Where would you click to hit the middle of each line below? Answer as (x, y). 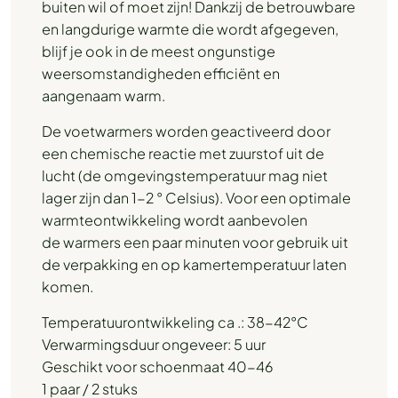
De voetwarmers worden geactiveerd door (186, 131)
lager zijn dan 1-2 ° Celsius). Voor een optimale (196, 198)
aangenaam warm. (103, 96)
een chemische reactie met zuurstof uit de (183, 153)
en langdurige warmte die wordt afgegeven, (190, 29)
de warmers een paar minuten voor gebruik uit (195, 242)
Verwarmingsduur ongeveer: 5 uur (154, 344)
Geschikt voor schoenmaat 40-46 (157, 366)
